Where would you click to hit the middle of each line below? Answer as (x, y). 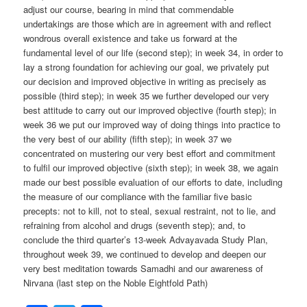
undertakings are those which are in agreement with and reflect (148, 24)
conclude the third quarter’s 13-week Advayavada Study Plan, (146, 240)
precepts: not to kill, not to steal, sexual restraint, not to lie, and (150, 211)
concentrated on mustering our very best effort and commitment (150, 153)
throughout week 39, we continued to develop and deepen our (145, 254)
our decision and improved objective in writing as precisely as (145, 82)
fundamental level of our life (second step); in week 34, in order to (153, 53)
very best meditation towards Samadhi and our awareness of (144, 269)
